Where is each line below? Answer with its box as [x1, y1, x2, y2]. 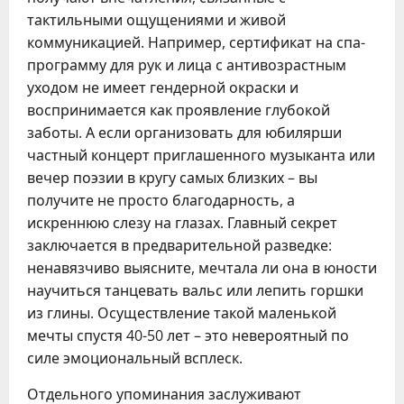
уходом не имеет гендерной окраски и [27, 78, 298, 97]
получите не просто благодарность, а [27, 190, 295, 210]
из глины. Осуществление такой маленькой [27, 303, 336, 323]
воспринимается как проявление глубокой [27, 100, 330, 120]
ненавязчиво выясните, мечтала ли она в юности [27, 258, 377, 278]
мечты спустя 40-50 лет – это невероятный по [27, 326, 349, 345]
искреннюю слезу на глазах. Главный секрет [27, 213, 337, 233]
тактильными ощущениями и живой [27, 10, 286, 30]
